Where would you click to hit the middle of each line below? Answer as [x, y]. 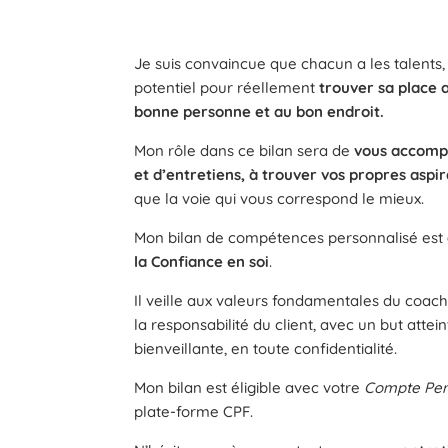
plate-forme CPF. [194, 412]
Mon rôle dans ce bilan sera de [244, 151]
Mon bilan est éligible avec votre [249, 388]
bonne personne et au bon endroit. [259, 112]
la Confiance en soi [202, 262]
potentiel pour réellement [227, 88]
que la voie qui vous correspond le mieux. [279, 199]
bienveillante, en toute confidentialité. [266, 349]
